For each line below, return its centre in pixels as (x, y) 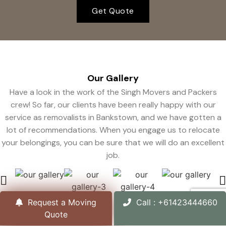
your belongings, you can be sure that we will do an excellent (113, 142)
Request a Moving (60, 202)
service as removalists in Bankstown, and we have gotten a (113, 117)
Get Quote (113, 11)
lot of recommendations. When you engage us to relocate (113, 130)
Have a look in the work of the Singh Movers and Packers (113, 92)
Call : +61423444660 (174, 202)
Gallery (122, 78)
